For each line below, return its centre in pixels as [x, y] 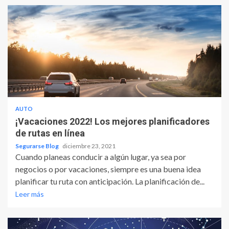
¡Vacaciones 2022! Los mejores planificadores [112, 122]
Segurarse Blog [38, 146]
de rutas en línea [50, 133]
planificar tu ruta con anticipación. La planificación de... [110, 181]
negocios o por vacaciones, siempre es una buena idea [108, 169]
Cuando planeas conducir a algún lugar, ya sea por [101, 157]
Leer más [30, 194]
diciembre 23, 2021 [89, 146]
